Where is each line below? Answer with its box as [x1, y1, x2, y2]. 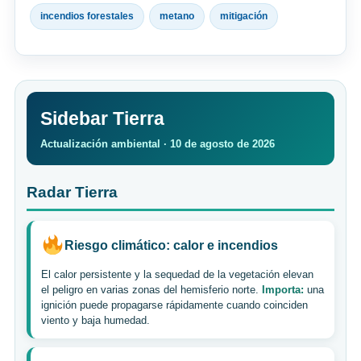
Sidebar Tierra [40, 107, 164, 129]
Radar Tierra [27, 183, 118, 201]
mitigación [220, 10, 268, 22]
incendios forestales [40, 10, 134, 22]
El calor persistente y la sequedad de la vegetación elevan [41, 268, 313, 280]
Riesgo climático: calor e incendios [64, 239, 278, 253]
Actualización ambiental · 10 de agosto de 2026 [40, 137, 275, 150]
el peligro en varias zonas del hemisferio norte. [41, 283, 262, 296]
